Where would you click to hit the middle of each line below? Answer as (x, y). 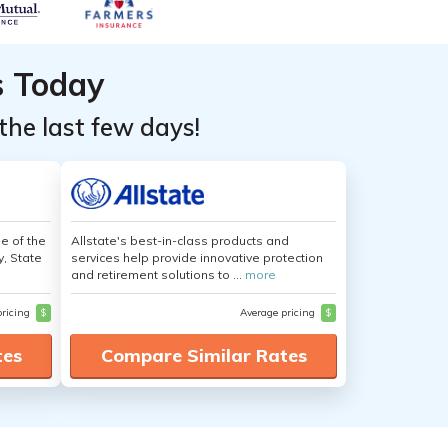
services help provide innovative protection (197, 257)
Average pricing (279, 312)
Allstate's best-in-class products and (180, 240)
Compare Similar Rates (203, 355)
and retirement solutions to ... (158, 274)
